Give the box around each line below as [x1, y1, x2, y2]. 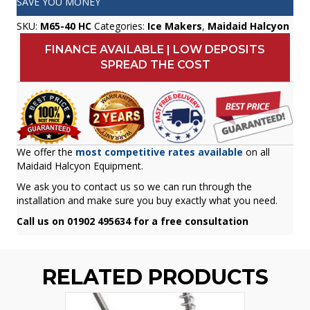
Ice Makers [147, 19, 202, 33]
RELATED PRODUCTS [42, 264, 268, 291]
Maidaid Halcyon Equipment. [17, 159, 143, 173]
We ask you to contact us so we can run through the [17, 180, 252, 194]
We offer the [17, 145, 73, 159]
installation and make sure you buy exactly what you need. [17, 194, 277, 208]
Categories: [94, 19, 147, 33]
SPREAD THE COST [100, 57, 210, 71]
